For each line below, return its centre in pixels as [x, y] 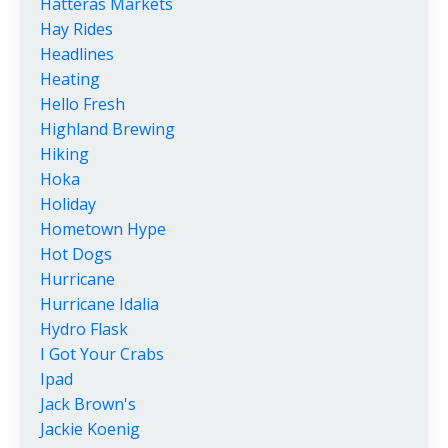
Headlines [77, 53]
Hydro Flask [84, 328]
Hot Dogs [76, 253]
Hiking [64, 153]
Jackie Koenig [90, 428]
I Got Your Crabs [102, 353]
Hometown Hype [103, 228]
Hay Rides [76, 28]
